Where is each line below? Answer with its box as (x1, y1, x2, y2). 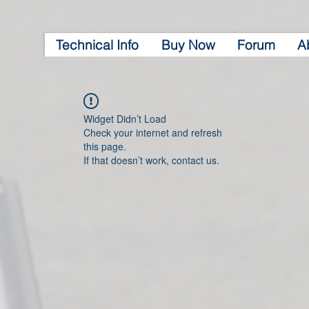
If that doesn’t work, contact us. (83, 153, 219, 167)
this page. (83, 139, 126, 153)
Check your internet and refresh (83, 126, 222, 139)
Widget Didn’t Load (83, 112, 166, 126)
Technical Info (56, 37, 139, 53)
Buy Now (161, 37, 215, 53)
